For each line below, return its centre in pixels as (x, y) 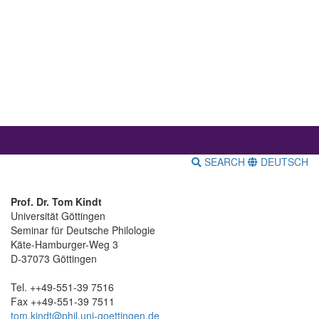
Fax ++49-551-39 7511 (63, 302)
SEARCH (225, 162)
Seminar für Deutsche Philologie (83, 230)
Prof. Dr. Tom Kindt (56, 202)
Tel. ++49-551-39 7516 (62, 287)
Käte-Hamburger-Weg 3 (64, 245)
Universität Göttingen (58, 216)
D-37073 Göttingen (54, 259)
